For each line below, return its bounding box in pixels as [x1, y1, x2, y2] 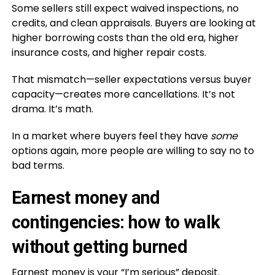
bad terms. [11, 158, 64, 172]
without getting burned [11, 236, 187, 257]
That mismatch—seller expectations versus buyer [11, 72, 252, 87]
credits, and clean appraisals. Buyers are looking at [11, 15, 256, 30]
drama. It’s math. [11, 101, 93, 116]
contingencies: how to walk [11, 211, 220, 233]
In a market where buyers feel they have [11, 128, 211, 143]
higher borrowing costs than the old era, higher [11, 30, 239, 45]
